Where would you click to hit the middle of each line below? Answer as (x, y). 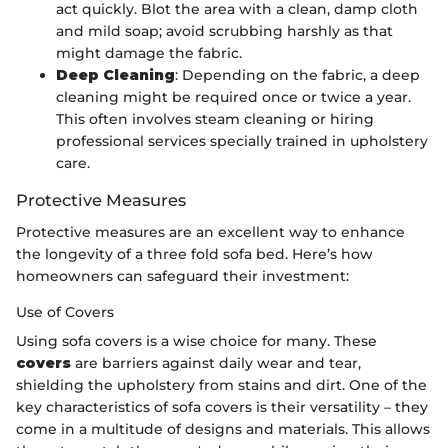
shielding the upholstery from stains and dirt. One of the (221, 384)
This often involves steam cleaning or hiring (215, 118)
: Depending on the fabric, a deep (297, 74)
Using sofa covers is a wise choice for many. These (196, 340)
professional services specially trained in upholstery (242, 140)
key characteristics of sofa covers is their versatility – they (222, 406)
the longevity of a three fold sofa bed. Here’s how (194, 253)
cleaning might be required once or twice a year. (233, 96)
